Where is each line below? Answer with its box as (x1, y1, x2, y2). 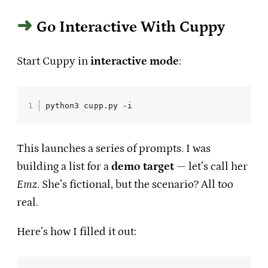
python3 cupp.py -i (45, 100, 133, 110)
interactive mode (90, 54, 179, 68)
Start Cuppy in (17, 54, 90, 68)
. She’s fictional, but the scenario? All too (37, 178, 233, 191)
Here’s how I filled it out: (17, 226, 136, 239)
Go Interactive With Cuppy (36, 19, 225, 36)
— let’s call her (174, 160, 248, 173)
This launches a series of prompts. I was (17, 142, 211, 156)
